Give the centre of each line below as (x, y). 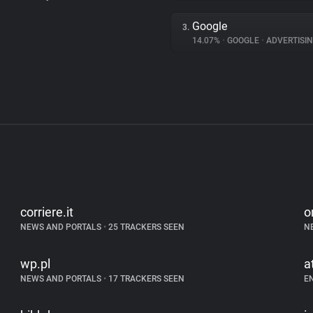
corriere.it (47, 212)
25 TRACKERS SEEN (146, 227)
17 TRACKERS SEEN (146, 279)
